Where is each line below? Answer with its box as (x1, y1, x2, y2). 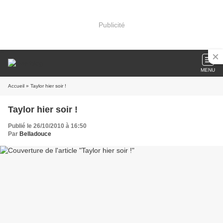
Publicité (98, 20, 125, 29)
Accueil (8, 83, 24, 89)
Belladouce (19, 130, 51, 137)
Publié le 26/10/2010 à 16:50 (8, 122, 87, 129)
